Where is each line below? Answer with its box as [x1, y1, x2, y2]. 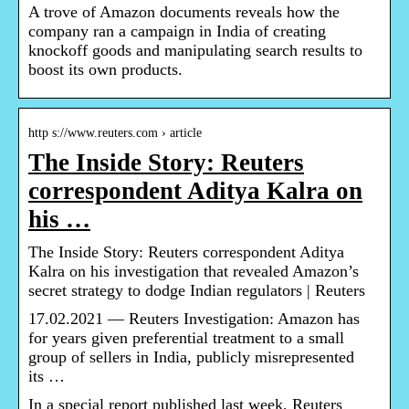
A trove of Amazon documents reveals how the [28, 3, 340, 22]
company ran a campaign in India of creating [28, 22, 326, 41]
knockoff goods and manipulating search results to [28, 41, 362, 60]
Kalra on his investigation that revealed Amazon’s [28, 262, 359, 281]
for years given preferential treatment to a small [28, 329, 344, 348]
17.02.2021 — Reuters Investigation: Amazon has [28, 309, 360, 329]
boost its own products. [28, 60, 183, 79]
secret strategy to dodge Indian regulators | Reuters [28, 281, 365, 300]
